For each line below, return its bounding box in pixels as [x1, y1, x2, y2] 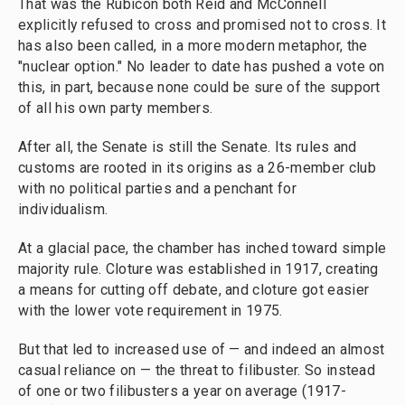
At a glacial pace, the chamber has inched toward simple [18, 240, 387, 258]
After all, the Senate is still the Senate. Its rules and [18, 138, 357, 156]
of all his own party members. [18, 99, 213, 118]
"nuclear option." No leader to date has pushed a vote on [18, 58, 385, 76]
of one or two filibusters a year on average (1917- [18, 382, 346, 400]
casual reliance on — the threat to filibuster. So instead [18, 362, 376, 380]
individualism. [18, 201, 108, 219]
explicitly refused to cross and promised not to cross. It [18, 16, 387, 34]
